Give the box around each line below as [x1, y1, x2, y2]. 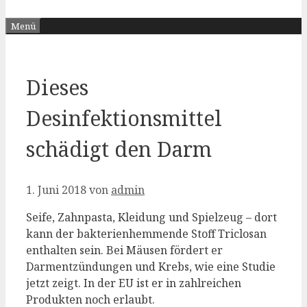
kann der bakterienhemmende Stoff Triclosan [26, 226, 267, 242]
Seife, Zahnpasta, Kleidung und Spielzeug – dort [26, 210, 277, 225]
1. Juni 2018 [26, 182, 86, 198]
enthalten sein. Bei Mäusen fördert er [26, 243, 223, 258]
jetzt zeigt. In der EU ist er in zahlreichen [26, 275, 241, 291]
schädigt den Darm [26, 135, 212, 164]
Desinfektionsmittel [26, 104, 222, 133]
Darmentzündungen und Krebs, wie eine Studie [26, 259, 275, 275]
